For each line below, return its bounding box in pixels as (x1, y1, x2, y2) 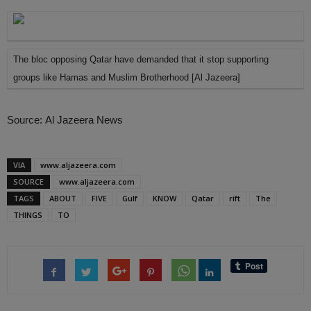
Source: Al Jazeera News (7, 114, 123, 126)
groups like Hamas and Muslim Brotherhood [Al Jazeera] (13, 72, 240, 83)
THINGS (13, 210, 42, 220)
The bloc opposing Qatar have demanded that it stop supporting (13, 54, 269, 65)
